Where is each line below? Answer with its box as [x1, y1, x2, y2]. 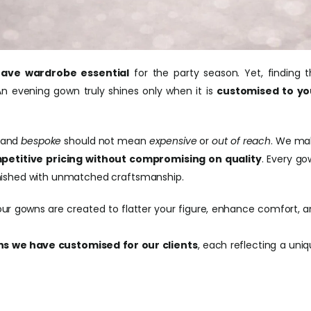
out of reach [212, 134, 271, 148]
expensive [149, 134, 197, 148]
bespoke [21, 134, 62, 148]
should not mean [61, 134, 149, 148]
